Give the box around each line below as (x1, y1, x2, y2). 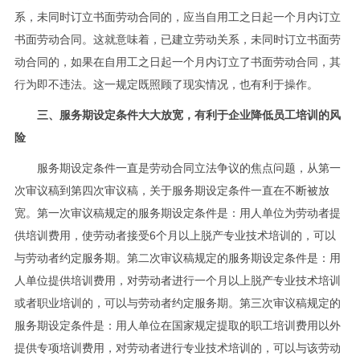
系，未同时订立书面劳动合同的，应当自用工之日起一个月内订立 (14, 10, 341, 23)
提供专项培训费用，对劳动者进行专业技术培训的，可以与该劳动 (14, 341, 341, 354)
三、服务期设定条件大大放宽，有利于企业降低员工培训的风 (36, 108, 341, 121)
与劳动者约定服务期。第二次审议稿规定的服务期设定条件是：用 (14, 251, 341, 264)
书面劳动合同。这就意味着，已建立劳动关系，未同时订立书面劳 (14, 32, 341, 46)
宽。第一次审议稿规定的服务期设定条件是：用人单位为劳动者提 (14, 206, 341, 219)
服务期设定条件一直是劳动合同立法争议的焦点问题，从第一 (14, 161, 341, 174)
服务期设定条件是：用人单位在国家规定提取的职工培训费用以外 (14, 318, 341, 332)
